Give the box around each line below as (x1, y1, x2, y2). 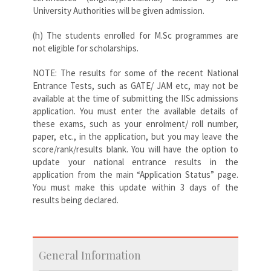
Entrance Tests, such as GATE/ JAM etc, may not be (33, 79, 238, 91)
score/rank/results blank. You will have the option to (33, 143, 238, 155)
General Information (39, 247, 141, 263)
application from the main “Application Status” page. (33, 168, 238, 180)
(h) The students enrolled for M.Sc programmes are (33, 29, 238, 41)
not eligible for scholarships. (33, 42, 139, 54)
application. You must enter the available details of (33, 105, 238, 117)
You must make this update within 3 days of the (33, 181, 238, 193)
